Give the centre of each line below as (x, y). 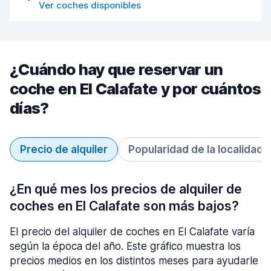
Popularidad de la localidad (196, 149)
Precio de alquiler (64, 149)
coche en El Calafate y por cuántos (135, 89)
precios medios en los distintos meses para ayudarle (134, 261)
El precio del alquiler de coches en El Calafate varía (132, 232)
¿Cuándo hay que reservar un (116, 69)
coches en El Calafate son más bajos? (124, 206)
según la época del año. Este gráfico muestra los (125, 246)
